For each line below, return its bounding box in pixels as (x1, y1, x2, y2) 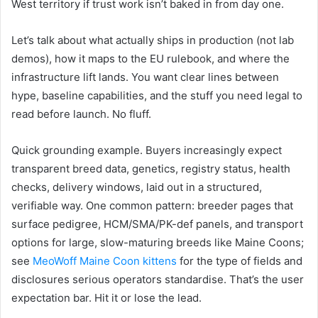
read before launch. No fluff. (11, 106, 151, 121)
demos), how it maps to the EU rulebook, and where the (11, 51, 290, 65)
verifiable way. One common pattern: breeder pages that (11, 198, 293, 212)
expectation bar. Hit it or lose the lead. (11, 290, 202, 305)
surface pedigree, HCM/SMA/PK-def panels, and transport (11, 216, 303, 231)
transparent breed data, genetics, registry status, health (11, 161, 290, 175)
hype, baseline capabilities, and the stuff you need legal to (11, 88, 302, 102)
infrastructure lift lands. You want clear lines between (11, 70, 279, 84)
